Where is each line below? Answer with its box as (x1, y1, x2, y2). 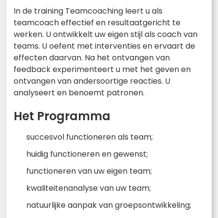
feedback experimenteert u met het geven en (14, 63, 191, 75)
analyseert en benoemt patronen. (14, 87, 145, 98)
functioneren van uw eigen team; (26, 165, 152, 177)
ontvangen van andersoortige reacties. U (14, 75, 170, 87)
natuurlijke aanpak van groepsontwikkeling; (26, 199, 191, 211)
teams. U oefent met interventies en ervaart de (14, 40, 195, 52)
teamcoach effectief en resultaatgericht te (14, 17, 181, 28)
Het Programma (14, 108, 110, 124)
